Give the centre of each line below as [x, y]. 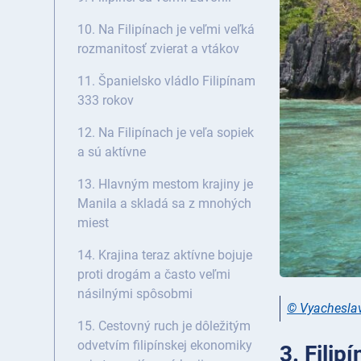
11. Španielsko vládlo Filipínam [166, 81]
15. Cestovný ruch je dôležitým [164, 326]
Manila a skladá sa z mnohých [164, 204]
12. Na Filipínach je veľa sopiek [166, 133]
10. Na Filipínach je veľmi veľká [166, 30]
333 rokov [106, 101]
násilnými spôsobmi [135, 294]
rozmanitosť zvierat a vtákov [158, 49]
